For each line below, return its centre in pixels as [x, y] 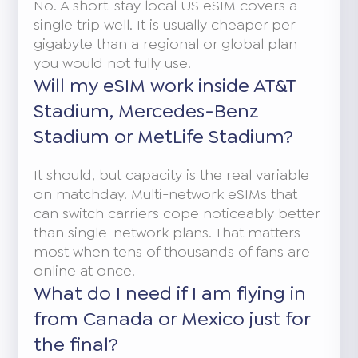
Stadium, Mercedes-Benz [147, 111]
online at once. [85, 270]
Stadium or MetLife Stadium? [164, 136]
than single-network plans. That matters [167, 232]
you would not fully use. [113, 63]
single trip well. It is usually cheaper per [165, 24]
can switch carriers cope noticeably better [177, 213]
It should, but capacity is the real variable [172, 175]
